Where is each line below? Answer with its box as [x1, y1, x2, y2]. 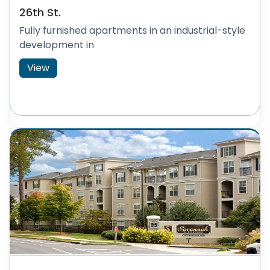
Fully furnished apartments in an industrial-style [19, 24, 245, 37]
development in [19, 38, 94, 52]
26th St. [19, 5, 61, 20]
